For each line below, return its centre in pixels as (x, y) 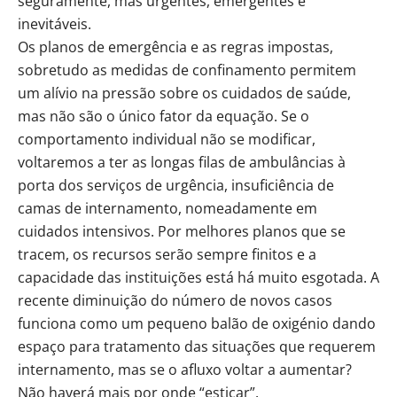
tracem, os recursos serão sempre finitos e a (167, 254)
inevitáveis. (54, 23)
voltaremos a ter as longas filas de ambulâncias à (182, 162)
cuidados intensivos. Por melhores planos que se (182, 231)
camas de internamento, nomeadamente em (167, 208)
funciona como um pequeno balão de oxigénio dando (197, 323)
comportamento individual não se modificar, (167, 139)
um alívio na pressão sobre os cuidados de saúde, (184, 93)
